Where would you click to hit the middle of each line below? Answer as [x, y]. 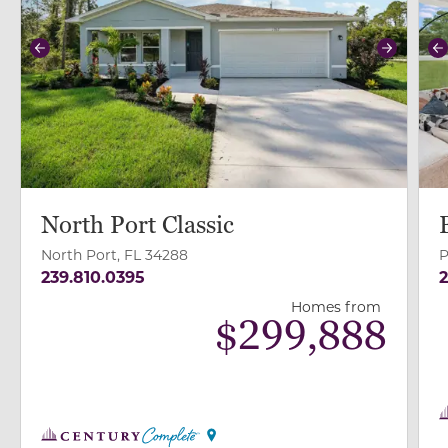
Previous [73, 58]
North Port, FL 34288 [114, 254]
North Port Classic [137, 225]
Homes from [335, 306]
